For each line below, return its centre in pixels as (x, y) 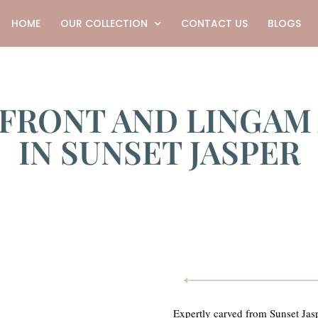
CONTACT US (214, 23)
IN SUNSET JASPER (159, 151)
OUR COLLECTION (104, 23)
